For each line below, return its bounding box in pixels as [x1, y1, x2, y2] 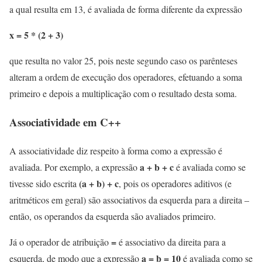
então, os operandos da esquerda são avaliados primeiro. [9, 209, 216, 222]
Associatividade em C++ [9, 114, 121, 130]
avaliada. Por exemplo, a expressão [9, 160, 140, 173]
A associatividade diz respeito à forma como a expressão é [9, 144, 222, 157]
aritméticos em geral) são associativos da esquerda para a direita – [9, 193, 249, 206]
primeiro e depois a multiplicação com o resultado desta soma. [9, 87, 237, 100]
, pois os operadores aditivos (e [119, 177, 232, 189]
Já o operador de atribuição [9, 235, 111, 248]
